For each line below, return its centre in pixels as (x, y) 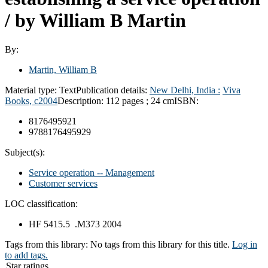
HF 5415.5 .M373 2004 (75, 224)
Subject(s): (25, 152)
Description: (82, 100)
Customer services (63, 183)
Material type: (32, 90)
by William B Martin (100, 20)
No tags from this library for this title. (160, 244)
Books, (19, 100)
